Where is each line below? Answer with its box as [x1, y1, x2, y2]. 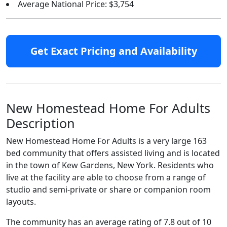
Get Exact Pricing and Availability [30, 44, 197, 58]
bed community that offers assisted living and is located [6, 147, 220, 159]
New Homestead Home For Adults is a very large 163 [6, 135, 207, 146]
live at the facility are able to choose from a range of [6, 172, 206, 183]
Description [6, 115, 75, 132]
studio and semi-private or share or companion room [6, 184, 211, 195]
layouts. [6, 196, 36, 207]
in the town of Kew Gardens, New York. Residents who [6, 160, 214, 171]
